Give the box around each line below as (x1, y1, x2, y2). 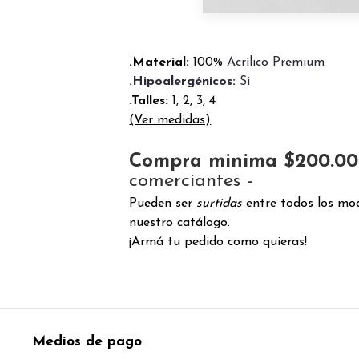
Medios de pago (32, 335, 142, 349)
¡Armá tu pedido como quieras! (129, 236, 308, 249)
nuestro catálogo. (129, 216, 231, 230)
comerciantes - (129, 171, 254, 192)
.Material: (129, 56, 194, 70)
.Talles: (129, 95, 169, 108)
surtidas (196, 197, 247, 211)
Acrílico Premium (227, 56, 325, 70)
